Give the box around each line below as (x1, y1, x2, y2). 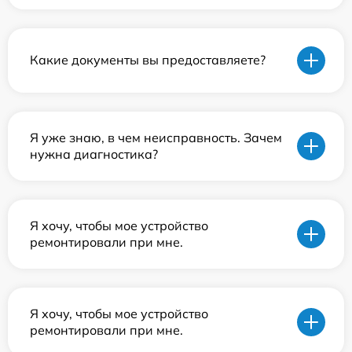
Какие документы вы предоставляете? (30, 52, 266, 68)
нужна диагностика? (30, 145, 158, 162)
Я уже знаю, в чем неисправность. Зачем (30, 129, 282, 145)
